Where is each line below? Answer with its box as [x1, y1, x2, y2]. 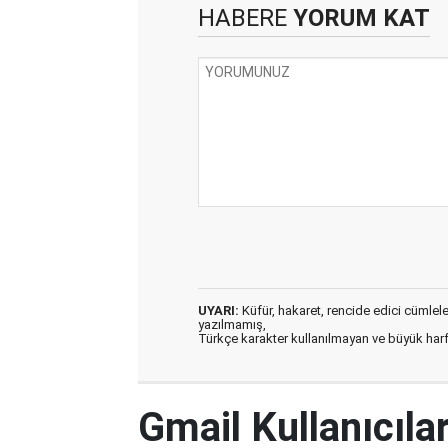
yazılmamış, [198, 316, 266, 332]
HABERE [198, 3, 287, 32]
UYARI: [198, 302, 239, 318]
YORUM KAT [287, 3, 430, 32]
